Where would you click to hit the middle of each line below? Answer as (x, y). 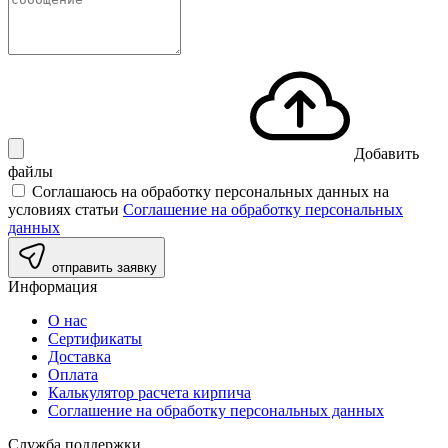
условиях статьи (65, 209)
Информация (52, 286)
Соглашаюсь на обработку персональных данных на (208, 191)
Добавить (386, 153)
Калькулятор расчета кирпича (149, 392)
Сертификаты (95, 338)
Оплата (73, 374)
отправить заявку (104, 267)
